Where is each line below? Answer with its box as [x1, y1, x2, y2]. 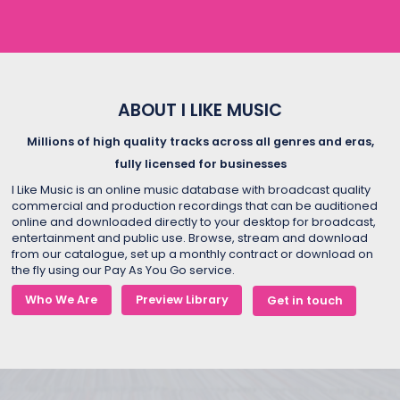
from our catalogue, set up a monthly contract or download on [11, 246, 373, 262]
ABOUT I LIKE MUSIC [118, 98, 282, 123]
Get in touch [266, 292, 343, 308]
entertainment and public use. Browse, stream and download [11, 229, 368, 246]
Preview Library [135, 291, 229, 307]
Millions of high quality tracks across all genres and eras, [26, 133, 374, 149]
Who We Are [25, 291, 98, 307]
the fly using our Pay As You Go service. [11, 262, 235, 278]
